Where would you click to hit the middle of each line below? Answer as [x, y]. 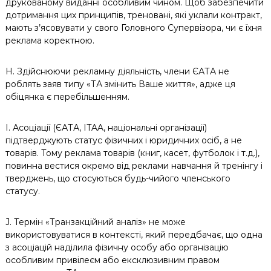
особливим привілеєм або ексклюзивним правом [112, 260]
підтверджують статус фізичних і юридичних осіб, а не [123, 140]
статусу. [22, 191]
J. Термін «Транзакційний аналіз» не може [95, 222]
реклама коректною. [50, 41]
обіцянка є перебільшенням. [67, 97]
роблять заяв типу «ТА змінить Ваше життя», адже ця [120, 84]
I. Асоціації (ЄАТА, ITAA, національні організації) [106, 128]
